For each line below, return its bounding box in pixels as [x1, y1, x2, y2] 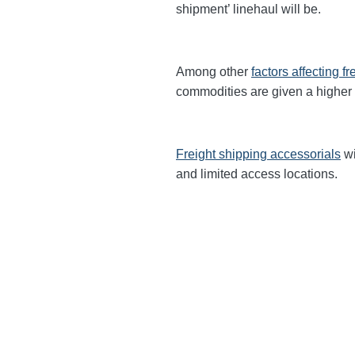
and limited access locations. [176, 167, 338, 181]
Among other [176, 65, 251, 78]
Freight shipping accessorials [176, 147, 341, 161]
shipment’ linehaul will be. [176, 2, 324, 16]
